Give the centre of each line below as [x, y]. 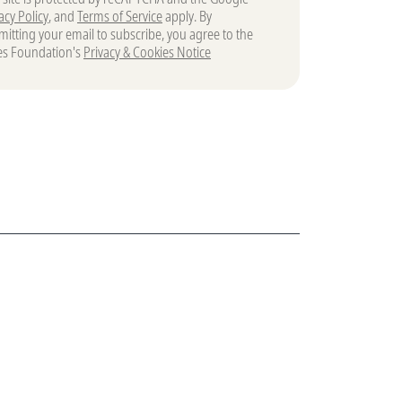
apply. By [187, 16]
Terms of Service [120, 16]
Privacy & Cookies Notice [147, 52]
